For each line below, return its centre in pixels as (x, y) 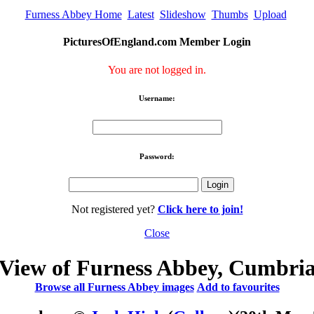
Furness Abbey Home (73, 15)
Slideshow (183, 15)
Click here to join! (200, 210)
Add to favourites (238, 287)
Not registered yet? (114, 210)
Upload (270, 15)
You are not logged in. (157, 69)
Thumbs (230, 15)
